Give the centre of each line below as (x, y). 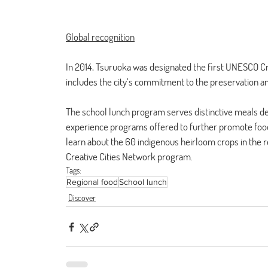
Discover (82, 198)
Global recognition (100, 37)
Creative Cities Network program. (129, 156)
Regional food (92, 182)
